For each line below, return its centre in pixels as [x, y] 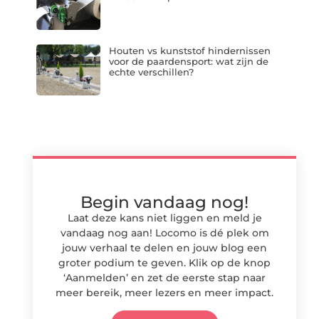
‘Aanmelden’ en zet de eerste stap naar [164, 277]
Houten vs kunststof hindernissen [189, 51]
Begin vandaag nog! [164, 202]
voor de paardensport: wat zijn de [188, 62]
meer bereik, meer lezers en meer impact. [164, 292]
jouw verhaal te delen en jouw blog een [164, 247]
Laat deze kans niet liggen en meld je [164, 218]
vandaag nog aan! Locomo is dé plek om [164, 232]
